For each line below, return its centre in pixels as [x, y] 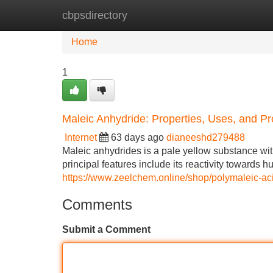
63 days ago [137, 137]
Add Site [237, 15]
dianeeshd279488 [206, 137]
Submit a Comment [106, 229]
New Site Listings [163, 15]
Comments [97, 204]
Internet [81, 137]
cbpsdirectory [95, 15]
